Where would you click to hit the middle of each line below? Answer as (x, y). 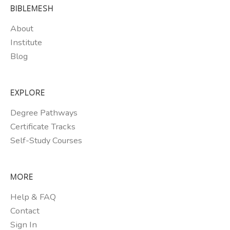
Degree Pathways (44, 112)
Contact (25, 210)
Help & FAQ (33, 197)
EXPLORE (28, 93)
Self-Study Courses (46, 140)
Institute (26, 43)
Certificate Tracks (43, 126)
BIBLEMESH (32, 8)
